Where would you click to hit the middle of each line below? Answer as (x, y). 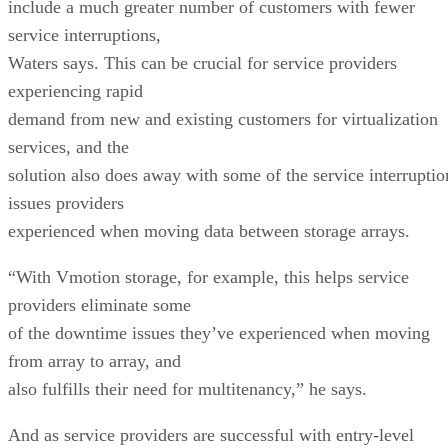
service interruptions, (84, 34)
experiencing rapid (75, 90)
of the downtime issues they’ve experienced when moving (219, 332)
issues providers (66, 202)
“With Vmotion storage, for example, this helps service (208, 276)
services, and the (68, 146)
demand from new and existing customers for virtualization (223, 118)
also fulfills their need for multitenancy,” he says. (187, 388)
